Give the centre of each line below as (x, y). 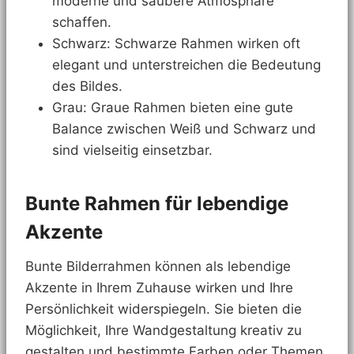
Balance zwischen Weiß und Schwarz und (184, 128)
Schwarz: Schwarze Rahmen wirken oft (176, 43)
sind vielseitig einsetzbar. (132, 150)
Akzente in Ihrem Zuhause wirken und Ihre (159, 287)
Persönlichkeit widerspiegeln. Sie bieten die (164, 309)
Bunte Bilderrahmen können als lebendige (158, 266)
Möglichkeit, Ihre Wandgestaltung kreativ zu (164, 330)
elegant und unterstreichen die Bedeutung (186, 64)
